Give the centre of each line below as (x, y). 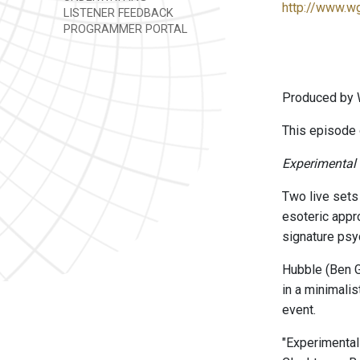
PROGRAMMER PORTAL (124, 29)
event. (299, 310)
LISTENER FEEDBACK (117, 13)
